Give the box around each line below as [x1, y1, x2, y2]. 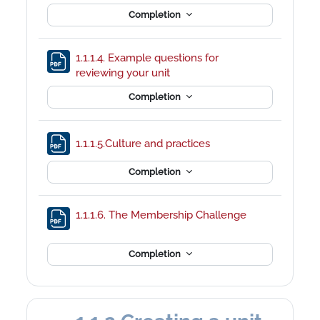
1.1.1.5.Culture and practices [76, 137, 214, 150]
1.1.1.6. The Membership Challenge [76, 208, 247, 221]
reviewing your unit [76, 66, 174, 79]
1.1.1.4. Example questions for [76, 51, 219, 64]
